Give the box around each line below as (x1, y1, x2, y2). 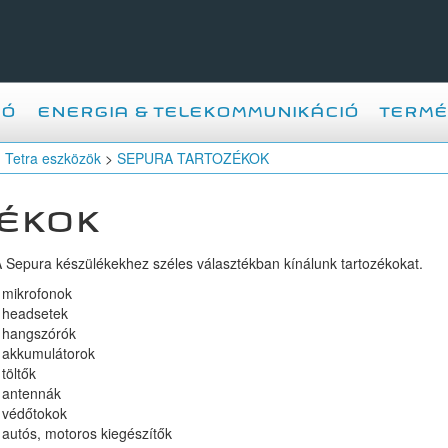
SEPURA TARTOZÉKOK (117, 148, 269, 168)
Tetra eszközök (5, 148, 101, 168)
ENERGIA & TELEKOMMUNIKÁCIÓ (36, 103, 359, 122)
